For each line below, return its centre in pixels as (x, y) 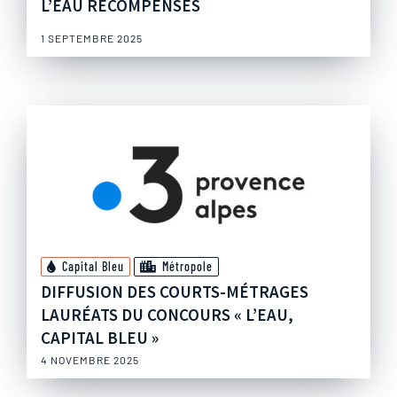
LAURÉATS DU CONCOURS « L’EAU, (167, 315)
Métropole (187, 267)
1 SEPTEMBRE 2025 (92, 39)
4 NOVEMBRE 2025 (90, 360)
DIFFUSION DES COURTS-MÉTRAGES (175, 292)
